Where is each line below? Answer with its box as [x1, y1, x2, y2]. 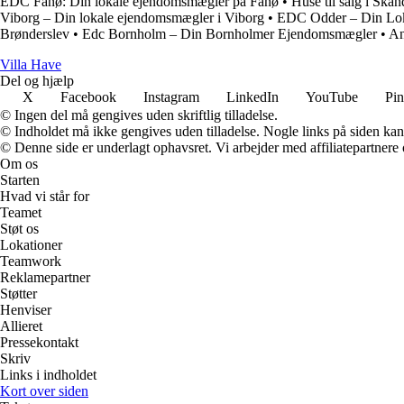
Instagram [143, 88, 199, 105]
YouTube [306, 88, 358, 105]
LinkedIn [226, 88, 279, 105]
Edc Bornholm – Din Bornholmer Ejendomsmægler [82, 25, 377, 41]
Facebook [60, 88, 116, 105]
